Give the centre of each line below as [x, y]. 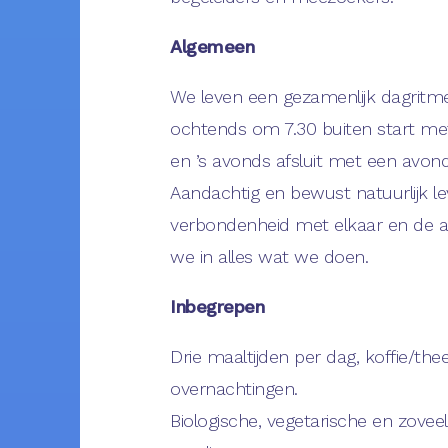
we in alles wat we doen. [269, 256]
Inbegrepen [217, 306]
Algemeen [212, 46]
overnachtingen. [234, 388]
